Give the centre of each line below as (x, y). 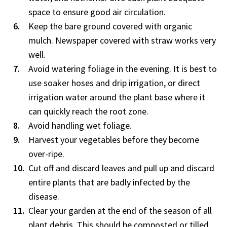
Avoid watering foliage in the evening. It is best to (123, 69)
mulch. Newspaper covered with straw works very (122, 41)
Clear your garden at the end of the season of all (120, 211)
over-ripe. (46, 154)
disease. (44, 197)
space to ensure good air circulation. (97, 12)
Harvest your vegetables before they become (114, 140)
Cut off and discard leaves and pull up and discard (121, 168)
